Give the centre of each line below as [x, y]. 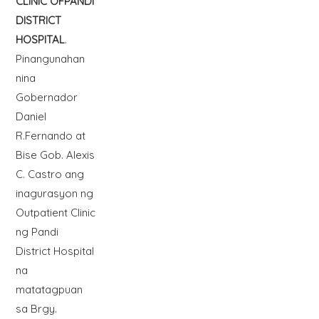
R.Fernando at [50, 136]
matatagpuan [49, 290]
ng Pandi [37, 232]
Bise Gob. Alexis [55, 155]
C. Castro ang [49, 174]
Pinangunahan [50, 59]
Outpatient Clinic [55, 213]
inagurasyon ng [54, 194]
